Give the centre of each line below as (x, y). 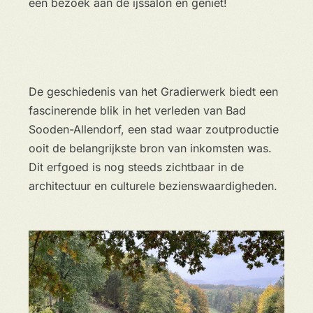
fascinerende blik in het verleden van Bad (137, 110)
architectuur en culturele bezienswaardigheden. (156, 185)
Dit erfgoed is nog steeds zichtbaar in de (136, 167)
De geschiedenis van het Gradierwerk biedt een (153, 91)
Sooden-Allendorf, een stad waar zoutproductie (153, 129)
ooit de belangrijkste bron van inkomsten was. (150, 148)
